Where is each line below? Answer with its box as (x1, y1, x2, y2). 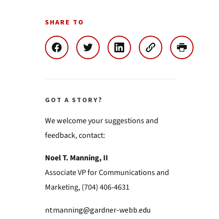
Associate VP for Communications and (44, 167, 169, 178)
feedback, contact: (44, 130, 105, 141)
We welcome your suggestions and (44, 115, 158, 126)
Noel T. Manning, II (44, 153, 108, 163)
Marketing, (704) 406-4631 (44, 182, 130, 193)
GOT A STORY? (44, 95, 103, 105)
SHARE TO (44, 18, 84, 27)
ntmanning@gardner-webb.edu (44, 205, 151, 215)
